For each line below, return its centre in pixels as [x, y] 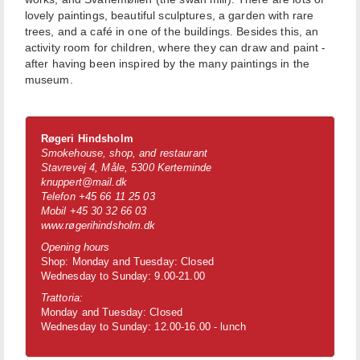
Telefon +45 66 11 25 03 [98, 197]
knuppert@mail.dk [84, 182]
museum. [49, 80]
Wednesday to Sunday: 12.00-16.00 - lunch [145, 327]
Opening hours [75, 247]
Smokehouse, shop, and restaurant [124, 153]
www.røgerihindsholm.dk [98, 226]
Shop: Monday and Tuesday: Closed [127, 262]
